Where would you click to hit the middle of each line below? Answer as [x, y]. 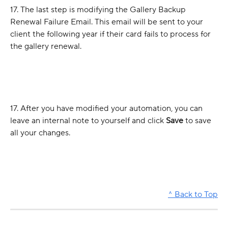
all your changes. [40, 133]
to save [198, 120]
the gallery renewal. [46, 47]
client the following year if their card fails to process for [111, 34]
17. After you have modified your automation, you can [107, 108]
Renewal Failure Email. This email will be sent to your [108, 22]
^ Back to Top [193, 194]
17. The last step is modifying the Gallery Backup [99, 10]
